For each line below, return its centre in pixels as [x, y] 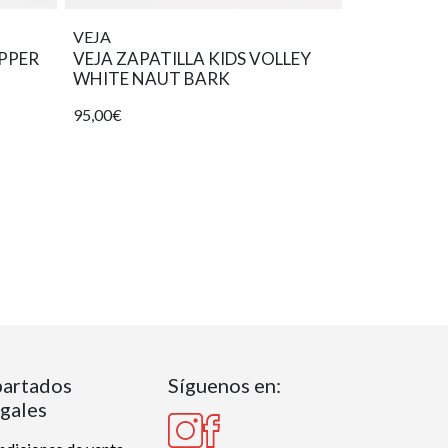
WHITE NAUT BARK [151, 79]
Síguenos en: [224, 385]
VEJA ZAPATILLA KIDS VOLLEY [192, 59]
